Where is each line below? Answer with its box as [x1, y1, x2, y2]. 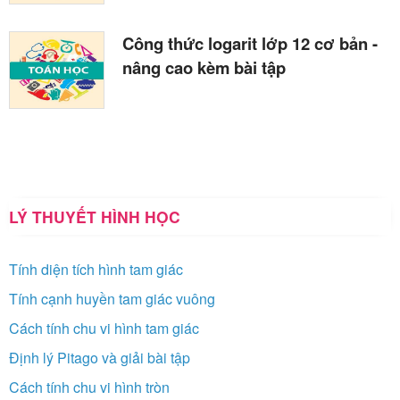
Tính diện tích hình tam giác [9, 259, 183, 280]
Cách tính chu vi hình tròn [9, 377, 170, 398]
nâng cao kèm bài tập [122, 55, 286, 80]
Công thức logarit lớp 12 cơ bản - [122, 31, 378, 56]
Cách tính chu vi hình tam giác [9, 318, 199, 339]
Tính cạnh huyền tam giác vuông [9, 288, 215, 310]
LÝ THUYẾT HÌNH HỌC [9, 205, 180, 229]
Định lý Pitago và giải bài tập [9, 347, 190, 369]
